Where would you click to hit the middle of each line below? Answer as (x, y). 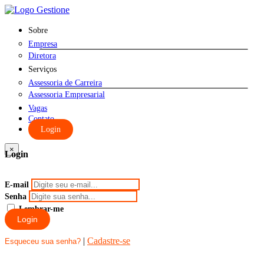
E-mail (17, 184)
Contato (41, 119)
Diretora (42, 56)
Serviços (42, 69)
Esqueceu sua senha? (43, 242)
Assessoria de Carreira (65, 83)
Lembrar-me (41, 209)
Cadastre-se (109, 241)
